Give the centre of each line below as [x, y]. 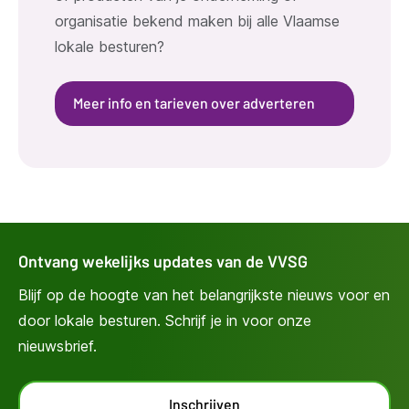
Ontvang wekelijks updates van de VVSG [163, 261]
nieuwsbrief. [58, 346]
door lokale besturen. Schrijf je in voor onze [165, 320]
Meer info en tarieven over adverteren [194, 102]
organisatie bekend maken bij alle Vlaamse [197, 21]
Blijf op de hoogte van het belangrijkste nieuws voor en [204, 294]
